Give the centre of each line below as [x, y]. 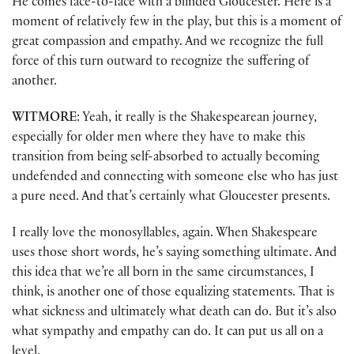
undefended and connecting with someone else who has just [175, 178]
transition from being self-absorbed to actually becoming [166, 158]
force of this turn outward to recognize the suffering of [160, 62]
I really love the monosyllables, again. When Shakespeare [165, 235]
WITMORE [44, 119]
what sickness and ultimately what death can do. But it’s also [174, 314]
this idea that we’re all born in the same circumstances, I [163, 274]
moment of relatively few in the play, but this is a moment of [177, 23]
